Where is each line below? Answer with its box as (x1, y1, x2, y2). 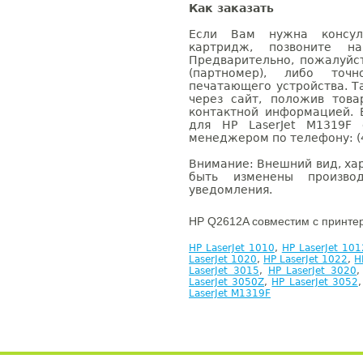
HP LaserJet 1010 (189, 242, 275, 254)
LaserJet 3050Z (189, 276, 265, 288)
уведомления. (189, 183, 272, 196)
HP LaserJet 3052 (271, 276, 358, 288)
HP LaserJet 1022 (263, 254, 348, 265)
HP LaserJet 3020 (267, 265, 357, 276)
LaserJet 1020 (189, 254, 258, 265)
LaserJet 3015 (189, 265, 259, 276)
